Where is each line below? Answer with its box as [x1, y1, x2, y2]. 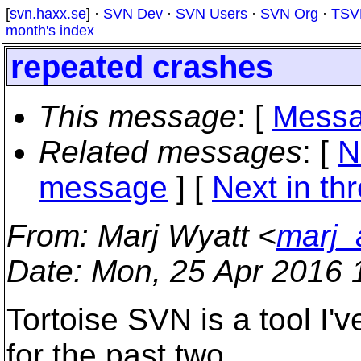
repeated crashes [10, 49, 273, 85]
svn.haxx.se [10, 6, 86, 22]
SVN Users [176, 6, 247, 22]
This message [39, 99, 237, 134]
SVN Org [260, 6, 318, 22]
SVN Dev [103, 6, 163, 22]
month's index [6, 23, 94, 39]
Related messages [39, 135, 302, 169]
